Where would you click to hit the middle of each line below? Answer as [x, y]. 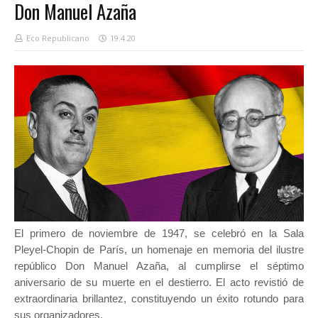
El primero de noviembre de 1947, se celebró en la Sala [159, 234]
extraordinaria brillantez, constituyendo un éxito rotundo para [159, 299]
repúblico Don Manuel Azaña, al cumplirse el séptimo [159, 266]
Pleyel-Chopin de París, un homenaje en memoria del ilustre [159, 250]
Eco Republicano [58, 38]
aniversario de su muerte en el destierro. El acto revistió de [159, 283]
